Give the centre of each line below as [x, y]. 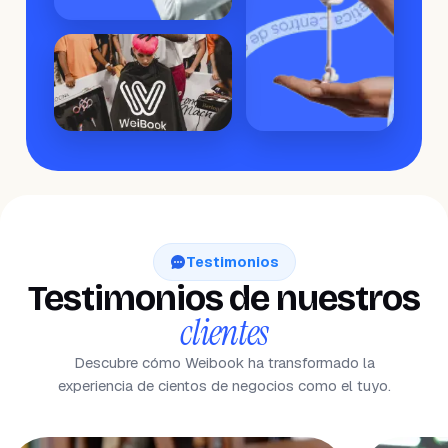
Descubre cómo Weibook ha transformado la [224, 362]
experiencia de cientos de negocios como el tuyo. [224, 385]
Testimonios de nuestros [224, 298]
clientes [224, 333]
